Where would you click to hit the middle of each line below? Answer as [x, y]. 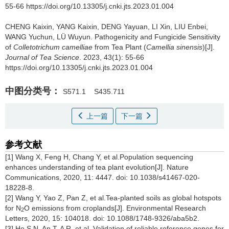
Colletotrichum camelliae [53, 47]
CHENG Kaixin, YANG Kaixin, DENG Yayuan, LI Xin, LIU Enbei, [107, 26]
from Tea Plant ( [119, 47]
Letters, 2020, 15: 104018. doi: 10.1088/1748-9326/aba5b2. [102, 218]
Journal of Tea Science [42, 57]
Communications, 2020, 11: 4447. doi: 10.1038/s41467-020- [102, 177]
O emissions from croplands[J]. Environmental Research [115, 208]
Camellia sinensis [174, 47]
